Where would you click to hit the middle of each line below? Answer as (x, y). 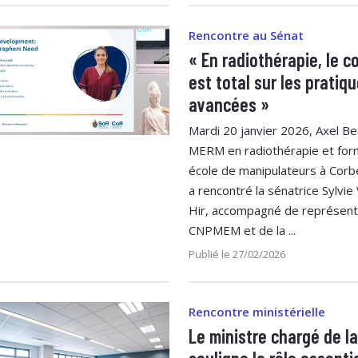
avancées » (229, 104)
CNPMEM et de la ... (242, 230)
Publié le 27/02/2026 (237, 254)
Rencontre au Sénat (246, 35)
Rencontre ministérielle (257, 311)
